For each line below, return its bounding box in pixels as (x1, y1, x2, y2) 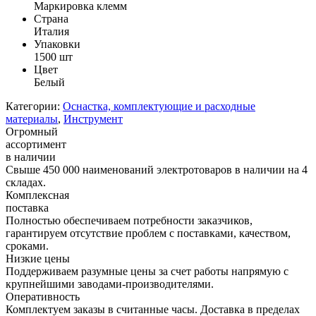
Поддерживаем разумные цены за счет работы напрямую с (6, 265, 288, 277)
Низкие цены (6, 252, 70, 265)
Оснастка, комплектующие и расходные (63, 99, 255, 112)
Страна (34, 12, 68, 25)
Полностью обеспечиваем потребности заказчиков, (6, 214, 253, 226)
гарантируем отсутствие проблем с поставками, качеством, (6, 226, 291, 239)
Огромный (6, 125, 58, 138)
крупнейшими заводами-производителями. (6, 277, 214, 290)
